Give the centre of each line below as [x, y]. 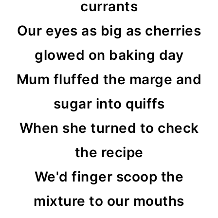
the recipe [109, 152]
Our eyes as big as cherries [109, 31]
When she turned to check [109, 128]
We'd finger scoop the [109, 177]
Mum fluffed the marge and [109, 79]
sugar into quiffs [109, 104]
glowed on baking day [109, 55]
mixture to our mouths [109, 201]
